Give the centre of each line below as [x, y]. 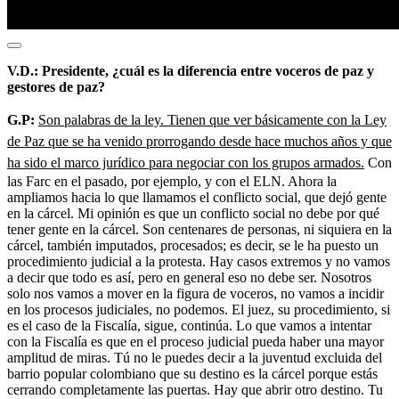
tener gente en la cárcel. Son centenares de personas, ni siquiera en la [199, 229]
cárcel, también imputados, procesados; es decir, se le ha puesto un [193, 245]
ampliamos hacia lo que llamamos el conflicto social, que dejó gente [197, 197]
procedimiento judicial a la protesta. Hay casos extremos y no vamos [199, 261]
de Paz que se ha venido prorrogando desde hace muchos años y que [199, 141]
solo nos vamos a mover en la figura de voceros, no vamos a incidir [195, 293]
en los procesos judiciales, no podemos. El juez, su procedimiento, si [199, 309]
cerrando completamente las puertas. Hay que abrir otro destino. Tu [195, 389]
